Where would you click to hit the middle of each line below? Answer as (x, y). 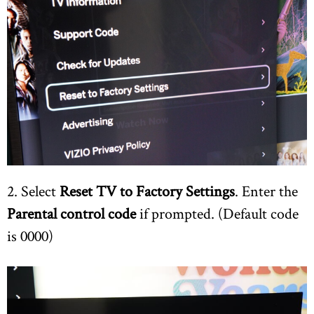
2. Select (32, 191)
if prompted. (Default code (217, 213)
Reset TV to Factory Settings (145, 191)
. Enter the (266, 191)
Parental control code (71, 213)
